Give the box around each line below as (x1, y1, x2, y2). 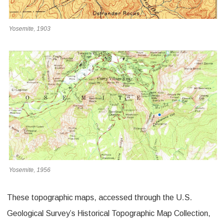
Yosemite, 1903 (9, 25, 51, 33)
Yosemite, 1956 (9, 166, 51, 173)
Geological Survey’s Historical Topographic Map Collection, (7, 209, 211, 218)
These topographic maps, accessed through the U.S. (7, 193, 192, 202)
